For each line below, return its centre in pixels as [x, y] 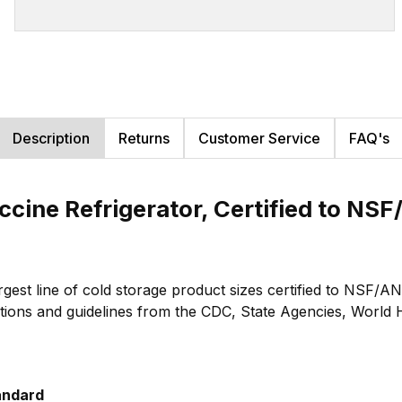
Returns [144, 138]
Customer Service [259, 138]
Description [51, 138]
